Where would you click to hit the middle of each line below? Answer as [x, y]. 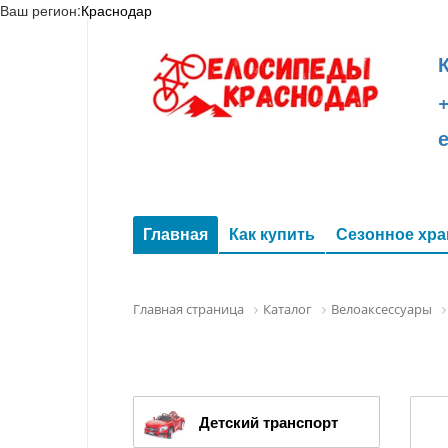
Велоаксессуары [381, 309]
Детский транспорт [268, 421]
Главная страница [188, 309]
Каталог [287, 309]
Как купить [272, 233]
